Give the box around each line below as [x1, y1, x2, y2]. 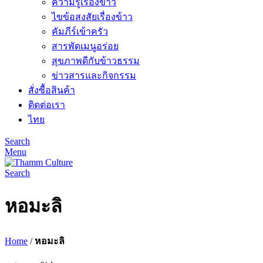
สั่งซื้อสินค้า [28, 85, 75, 95]
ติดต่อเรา [28, 100, 65, 110]
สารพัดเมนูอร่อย [52, 41, 119, 51]
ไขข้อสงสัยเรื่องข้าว [52, 12, 133, 22]
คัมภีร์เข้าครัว [52, 26, 108, 36]
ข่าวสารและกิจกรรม [52, 70, 136, 80]
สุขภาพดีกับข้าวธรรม [52, 56, 140, 66]
